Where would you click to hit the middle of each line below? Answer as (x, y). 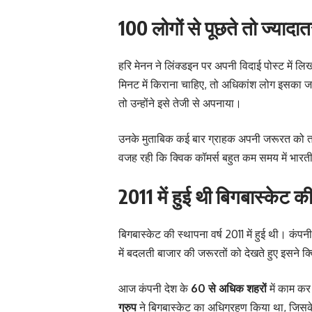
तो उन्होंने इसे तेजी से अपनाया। (180, 103)
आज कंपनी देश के (155, 288)
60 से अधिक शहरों (229, 288)
